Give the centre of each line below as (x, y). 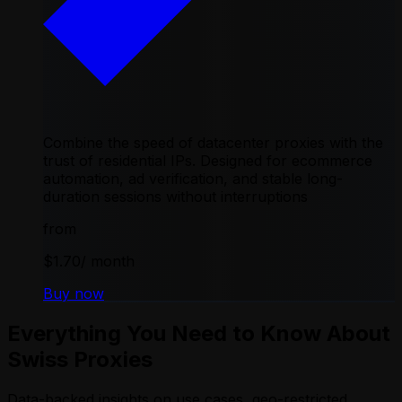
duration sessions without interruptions (175, 196)
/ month (108, 261)
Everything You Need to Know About (199, 333)
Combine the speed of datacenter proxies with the (213, 142)
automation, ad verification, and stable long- (193, 178)
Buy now (74, 293)
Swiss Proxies (80, 359)
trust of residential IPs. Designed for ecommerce (208, 160)
